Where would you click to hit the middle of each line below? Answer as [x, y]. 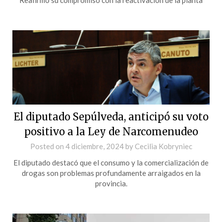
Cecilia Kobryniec [163, 146]
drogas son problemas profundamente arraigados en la [111, 173]
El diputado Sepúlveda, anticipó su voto [111, 116]
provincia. [111, 183]
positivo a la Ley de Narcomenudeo [111, 131]
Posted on [48, 146]
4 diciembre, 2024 [94, 146]
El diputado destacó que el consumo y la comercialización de [111, 162]
